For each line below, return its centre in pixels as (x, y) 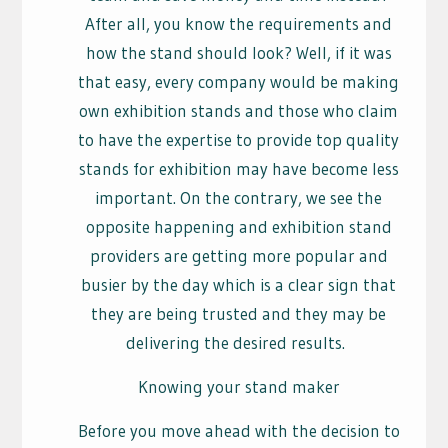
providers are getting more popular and (238, 256)
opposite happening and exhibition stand (238, 227)
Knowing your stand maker (238, 387)
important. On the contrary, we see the (239, 198)
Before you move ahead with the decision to (238, 431)
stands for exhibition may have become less (238, 169)
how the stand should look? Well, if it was (238, 53)
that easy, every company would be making (239, 82)
